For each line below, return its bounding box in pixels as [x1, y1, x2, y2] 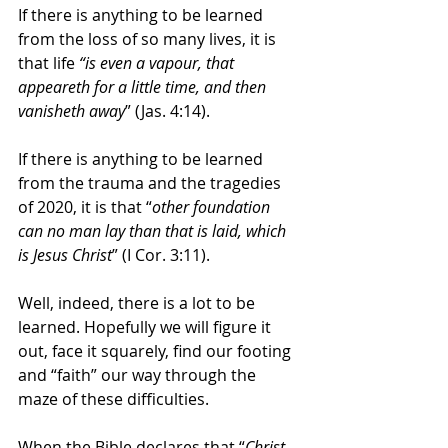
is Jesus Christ [18, 243, 112, 266]
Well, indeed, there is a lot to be [18, 291, 259, 314]
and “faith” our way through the [18, 363, 260, 386]
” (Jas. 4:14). [125, 99, 210, 122]
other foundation [152, 195, 274, 218]
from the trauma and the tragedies [18, 171, 285, 194]
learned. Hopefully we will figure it [18, 315, 275, 338]
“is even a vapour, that [79, 51, 238, 74]
